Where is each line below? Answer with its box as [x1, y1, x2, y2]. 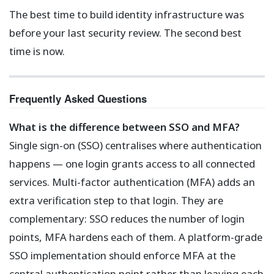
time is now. [9, 43, 65, 58]
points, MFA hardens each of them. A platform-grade [9, 230, 262, 245]
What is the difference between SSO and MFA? [9, 120, 240, 135]
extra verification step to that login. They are [9, 193, 223, 208]
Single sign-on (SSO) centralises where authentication [9, 138, 262, 153]
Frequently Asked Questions [9, 91, 147, 106]
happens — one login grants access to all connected [9, 157, 255, 171]
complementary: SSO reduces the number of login [9, 212, 245, 226]
